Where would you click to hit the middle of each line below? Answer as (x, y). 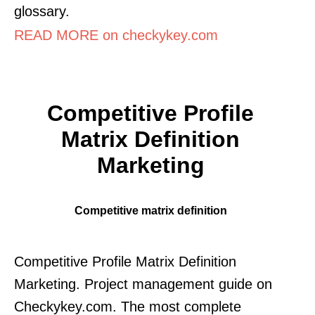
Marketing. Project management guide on (143, 284)
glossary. (42, 11)
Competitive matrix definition (150, 210)
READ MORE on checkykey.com (116, 35)
